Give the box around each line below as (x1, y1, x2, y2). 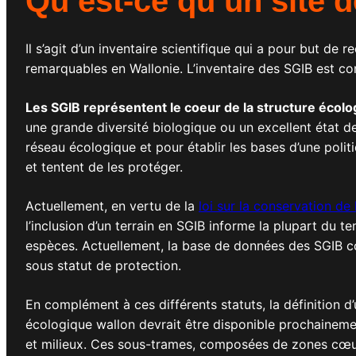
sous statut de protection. (25, 257, 181, 274)
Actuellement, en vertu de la (25, 198, 199, 215)
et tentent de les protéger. (25, 159, 183, 176)
